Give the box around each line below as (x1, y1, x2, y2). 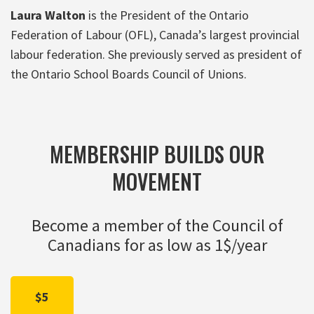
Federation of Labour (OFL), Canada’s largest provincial (11, 26, 299, 43)
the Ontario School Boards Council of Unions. (11, 65, 247, 82)
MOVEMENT (112, 165, 202, 197)
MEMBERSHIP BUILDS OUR (49, 137, 265, 170)
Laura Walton (11, 6, 86, 23)
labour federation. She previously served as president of (11, 46, 302, 62)
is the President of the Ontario (86, 6, 249, 23)
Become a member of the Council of (31, 214, 283, 236)
